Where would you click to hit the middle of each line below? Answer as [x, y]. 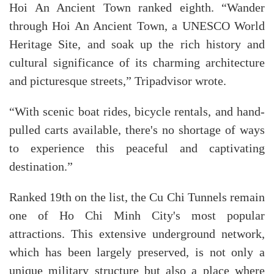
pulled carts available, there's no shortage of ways [137, 130]
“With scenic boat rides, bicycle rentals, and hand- [137, 112]
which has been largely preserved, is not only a [137, 252]
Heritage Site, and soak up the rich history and [137, 44]
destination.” [41, 167]
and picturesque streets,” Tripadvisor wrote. [118, 81]
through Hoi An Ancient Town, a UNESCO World [137, 26]
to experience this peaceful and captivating [137, 148]
